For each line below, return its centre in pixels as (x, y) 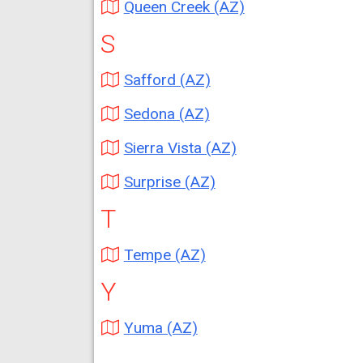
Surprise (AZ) (169, 182)
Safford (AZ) (167, 80)
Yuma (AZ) (160, 328)
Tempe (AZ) (164, 255)
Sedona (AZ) (167, 114)
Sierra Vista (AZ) (180, 148)
